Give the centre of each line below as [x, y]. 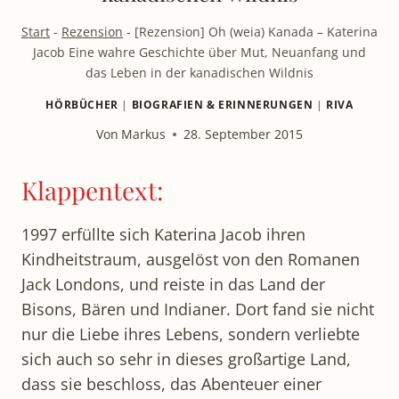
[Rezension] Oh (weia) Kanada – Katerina [256, 32]
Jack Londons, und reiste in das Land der [173, 285]
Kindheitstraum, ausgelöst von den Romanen [191, 260]
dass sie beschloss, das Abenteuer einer [171, 384]
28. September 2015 [244, 134]
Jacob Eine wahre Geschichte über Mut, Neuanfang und [199, 53]
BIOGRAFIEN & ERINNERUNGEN [222, 104]
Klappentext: [92, 191]
